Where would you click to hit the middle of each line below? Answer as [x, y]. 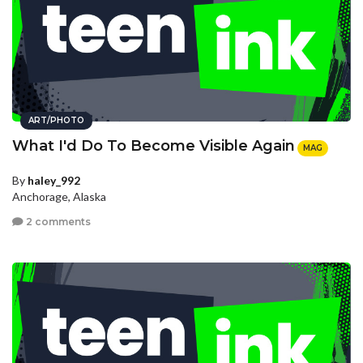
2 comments [57, 222]
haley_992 [54, 180]
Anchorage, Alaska [59, 196]
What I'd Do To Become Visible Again [154, 146]
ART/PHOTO [56, 121]
